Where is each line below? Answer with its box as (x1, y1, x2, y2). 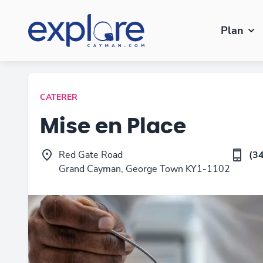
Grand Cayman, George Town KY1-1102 (59, 164, 230, 174)
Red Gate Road (59, 150, 123, 160)
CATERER (40, 93, 77, 102)
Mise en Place (40, 116, 186, 137)
